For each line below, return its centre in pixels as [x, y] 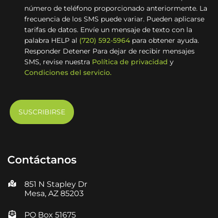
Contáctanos [42, 160]
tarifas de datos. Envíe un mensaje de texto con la [108, 29]
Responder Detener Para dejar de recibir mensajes [109, 51]
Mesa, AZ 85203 [54, 193]
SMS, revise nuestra [58, 62]
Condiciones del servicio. [68, 72]
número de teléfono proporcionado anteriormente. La [116, 8]
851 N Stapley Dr [56, 184]
